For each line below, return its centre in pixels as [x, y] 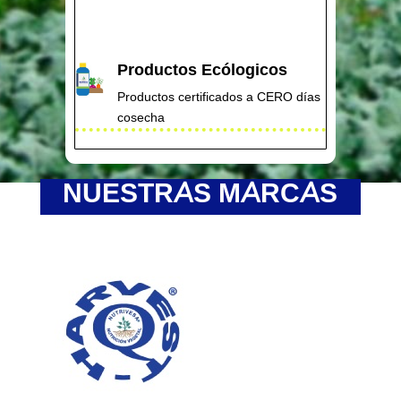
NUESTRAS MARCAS [200, 193]
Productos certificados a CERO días [218, 97]
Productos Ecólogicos [202, 70]
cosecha [141, 118]
